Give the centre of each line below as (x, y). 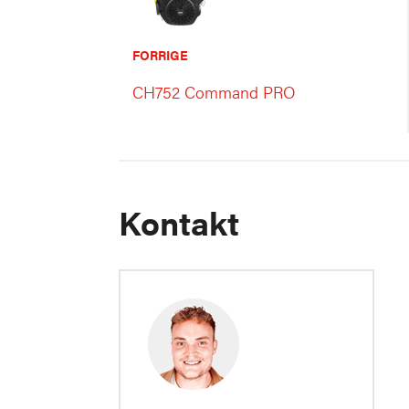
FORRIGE (160, 55)
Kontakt (179, 222)
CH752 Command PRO (214, 92)
